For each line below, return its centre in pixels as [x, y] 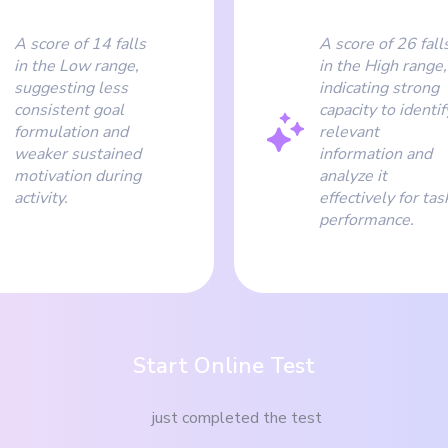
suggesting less [71, 87]
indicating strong [379, 87]
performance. [366, 219]
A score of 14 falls [80, 43]
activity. [41, 197]
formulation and [71, 131]
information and [375, 153]
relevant [349, 131]
